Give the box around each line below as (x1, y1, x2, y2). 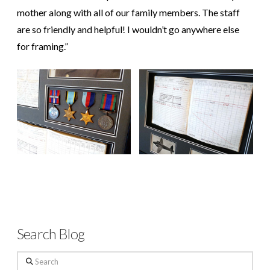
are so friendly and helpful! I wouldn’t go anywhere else (17, 23, 239, 35)
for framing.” (17, 40, 68, 52)
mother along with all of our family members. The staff (17, 6, 240, 18)
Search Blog (17, 225, 84, 243)
